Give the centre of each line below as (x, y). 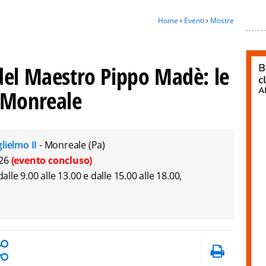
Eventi (194, 20)
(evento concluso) (52, 160)
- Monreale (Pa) (72, 145)
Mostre (222, 20)
